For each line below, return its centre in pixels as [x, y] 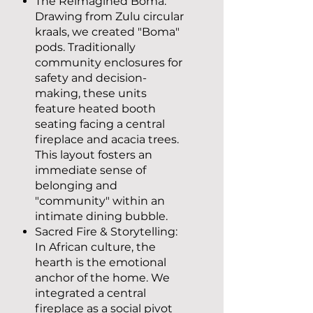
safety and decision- [91, 78]
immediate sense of [90, 170]
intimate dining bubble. [101, 216]
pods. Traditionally [85, 47]
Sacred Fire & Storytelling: [106, 232]
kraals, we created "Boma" [107, 32]
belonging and [76, 185]
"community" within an [100, 201]
